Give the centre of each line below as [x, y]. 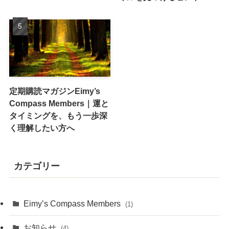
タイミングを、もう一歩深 [58, 115]
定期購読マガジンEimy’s [54, 91]
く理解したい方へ [42, 128]
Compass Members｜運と [59, 103]
